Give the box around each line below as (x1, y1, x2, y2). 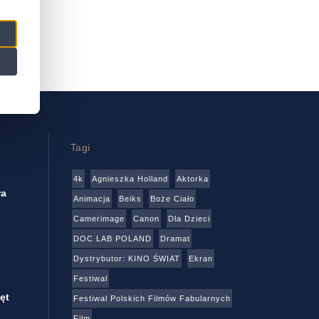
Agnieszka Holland (91, 174, 168, 184)
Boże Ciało (150, 194, 194, 204)
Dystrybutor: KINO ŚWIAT (73, 254, 180, 263)
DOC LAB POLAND (73, 234, 152, 244)
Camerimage (73, 214, 125, 224)
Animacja (73, 194, 110, 204)
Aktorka (176, 174, 209, 184)
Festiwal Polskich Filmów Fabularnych (73, 294, 231, 303)
